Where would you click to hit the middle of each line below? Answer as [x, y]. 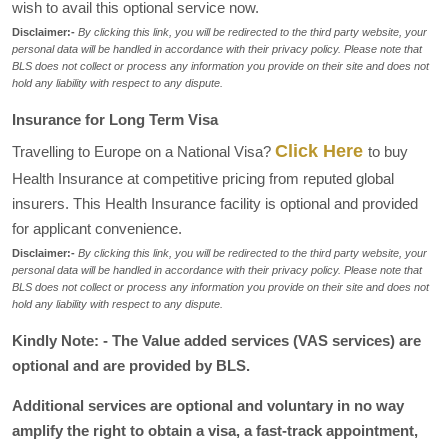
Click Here [319, 151]
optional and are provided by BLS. [131, 365]
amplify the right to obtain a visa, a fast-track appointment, [215, 430]
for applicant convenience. [97, 228]
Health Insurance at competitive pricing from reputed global [203, 178]
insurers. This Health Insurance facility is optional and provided [215, 203]
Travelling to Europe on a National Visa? [143, 151]
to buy [388, 151]
